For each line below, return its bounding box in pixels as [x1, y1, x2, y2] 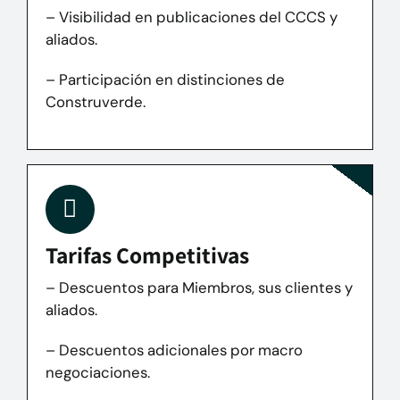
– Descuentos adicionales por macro [46, 339, 304, 360]
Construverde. [46, 91, 146, 112]
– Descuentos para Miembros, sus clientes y [46, 277, 354, 297]
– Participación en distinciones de [46, 69, 286, 89]
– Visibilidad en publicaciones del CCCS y [46, 6, 338, 27]
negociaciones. [46, 362, 151, 382]
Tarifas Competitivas [46, 239, 250, 270]
